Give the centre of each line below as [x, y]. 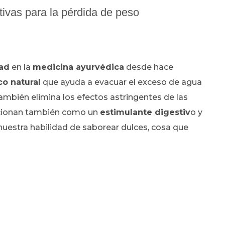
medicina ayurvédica [78, 67]
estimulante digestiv [145, 112]
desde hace [149, 67]
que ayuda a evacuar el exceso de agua [121, 82]
